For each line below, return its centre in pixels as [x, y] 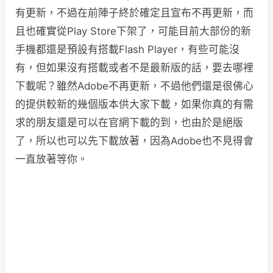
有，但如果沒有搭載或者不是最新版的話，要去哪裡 [134, 68]
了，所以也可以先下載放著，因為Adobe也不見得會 [134, 141]
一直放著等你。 [51, 159]
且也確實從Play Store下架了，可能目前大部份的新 [133, 31]
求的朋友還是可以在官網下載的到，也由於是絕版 [129, 122]
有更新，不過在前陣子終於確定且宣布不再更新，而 [134, 13]
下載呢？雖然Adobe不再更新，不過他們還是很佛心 [134, 86]
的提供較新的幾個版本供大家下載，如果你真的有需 [134, 104]
